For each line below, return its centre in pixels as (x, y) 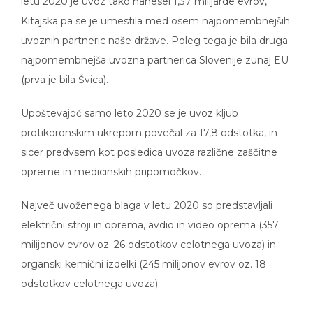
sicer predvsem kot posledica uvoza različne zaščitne (149, 142)
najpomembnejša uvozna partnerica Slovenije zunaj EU (155, 50)
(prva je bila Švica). (65, 70)
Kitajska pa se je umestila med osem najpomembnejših (155, 11)
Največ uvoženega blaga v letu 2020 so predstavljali (147, 195)
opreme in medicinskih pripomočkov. (111, 162)
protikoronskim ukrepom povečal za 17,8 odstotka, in (149, 123)
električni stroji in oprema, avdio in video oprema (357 (150, 215)
